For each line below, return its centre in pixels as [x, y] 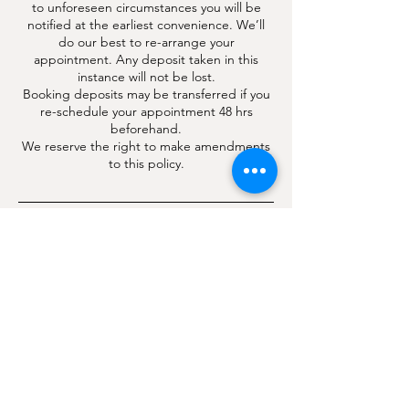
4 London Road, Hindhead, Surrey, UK [146, 272]
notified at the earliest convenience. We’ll [146, 25]
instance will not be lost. [146, 77]
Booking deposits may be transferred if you [146, 94]
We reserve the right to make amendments [146, 146]
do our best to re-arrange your [146, 42]
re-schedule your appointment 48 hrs [146, 111]
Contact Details [146, 240]
